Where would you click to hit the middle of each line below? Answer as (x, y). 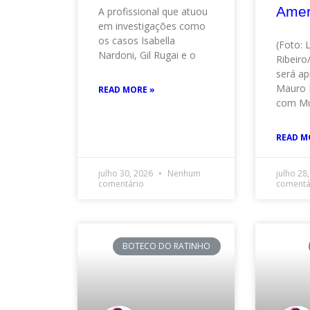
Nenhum (183, 173)
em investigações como (152, 26)
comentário (121, 183)
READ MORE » (127, 89)
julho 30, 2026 (127, 173)
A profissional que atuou (153, 11)
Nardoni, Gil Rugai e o (147, 55)
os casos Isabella (137, 40)
